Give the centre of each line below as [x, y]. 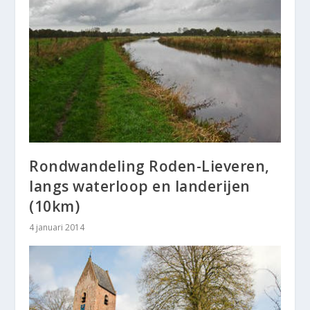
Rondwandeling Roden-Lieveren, [149, 166]
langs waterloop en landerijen [140, 186]
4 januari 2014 [57, 227]
